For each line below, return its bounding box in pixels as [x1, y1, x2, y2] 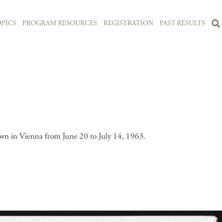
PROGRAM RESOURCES [22, 19, 98, 28]
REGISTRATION [103, 19, 154, 28]
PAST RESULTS [160, 19, 206, 28]
